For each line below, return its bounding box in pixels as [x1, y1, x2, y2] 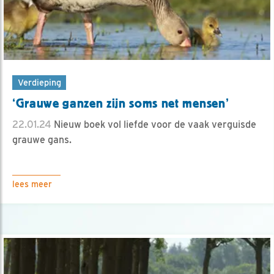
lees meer [12, 179, 52, 189]
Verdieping [17, 76, 61, 87]
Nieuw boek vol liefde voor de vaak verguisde [51, 118, 256, 130]
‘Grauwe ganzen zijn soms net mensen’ [12, 95, 229, 111]
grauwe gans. [12, 133, 72, 146]
